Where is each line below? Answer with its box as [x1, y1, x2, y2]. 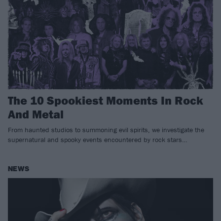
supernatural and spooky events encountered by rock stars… [8, 135, 187, 144]
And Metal [8, 106, 64, 121]
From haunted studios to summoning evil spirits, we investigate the [8, 125, 204, 134]
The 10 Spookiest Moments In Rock [8, 92, 203, 108]
